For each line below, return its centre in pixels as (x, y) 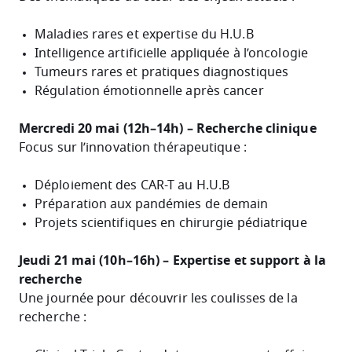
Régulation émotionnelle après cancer (151, 91)
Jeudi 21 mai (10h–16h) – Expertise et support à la (173, 260)
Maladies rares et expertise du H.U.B (144, 34)
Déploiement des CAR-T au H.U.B (132, 185)
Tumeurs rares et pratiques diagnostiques (161, 72)
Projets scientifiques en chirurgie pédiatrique (171, 223)
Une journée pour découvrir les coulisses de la (158, 298)
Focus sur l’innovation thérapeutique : (133, 147)
